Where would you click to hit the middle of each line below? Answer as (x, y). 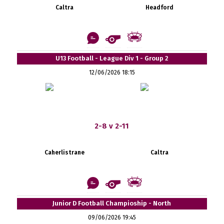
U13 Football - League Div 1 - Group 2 (112, 58)
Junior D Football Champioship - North (112, 203)
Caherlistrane (64, 152)
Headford (159, 7)
